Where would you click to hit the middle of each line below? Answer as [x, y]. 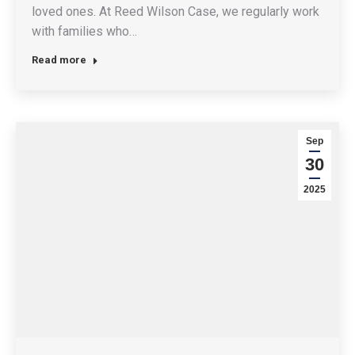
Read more [59, 59]
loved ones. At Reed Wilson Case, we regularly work [176, 11]
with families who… [84, 31]
